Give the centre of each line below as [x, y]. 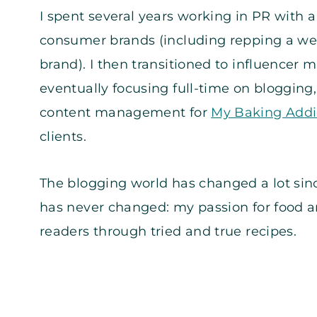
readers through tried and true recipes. [168, 231]
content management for [126, 112]
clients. [63, 136]
